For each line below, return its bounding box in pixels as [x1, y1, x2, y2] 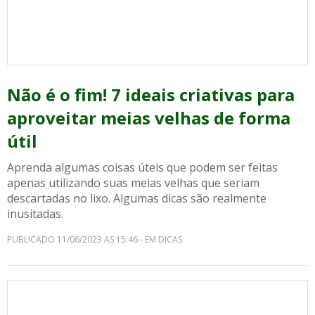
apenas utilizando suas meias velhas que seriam [7, 175, 259, 191]
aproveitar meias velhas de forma [7, 106, 290, 129]
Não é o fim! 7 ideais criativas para [7, 83, 295, 106]
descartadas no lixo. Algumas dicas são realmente [7, 191, 266, 206]
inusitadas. [7, 206, 63, 221]
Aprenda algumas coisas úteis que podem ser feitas [7, 160, 278, 175]
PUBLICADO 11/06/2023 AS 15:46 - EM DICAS [7, 233, 182, 245]
